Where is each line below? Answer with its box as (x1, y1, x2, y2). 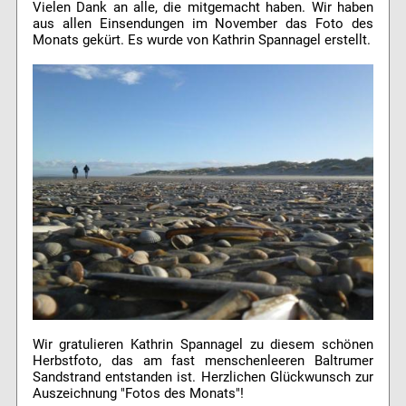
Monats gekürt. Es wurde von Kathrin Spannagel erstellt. (32, 31, 371, 48)
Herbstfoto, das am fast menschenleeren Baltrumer (32, 353, 374, 370)
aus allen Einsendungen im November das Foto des (32, 14, 374, 32)
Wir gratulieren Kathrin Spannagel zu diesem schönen (32, 336, 374, 353)
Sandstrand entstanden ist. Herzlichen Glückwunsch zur (32, 369, 374, 386)
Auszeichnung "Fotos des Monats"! (32, 385, 244, 402)
